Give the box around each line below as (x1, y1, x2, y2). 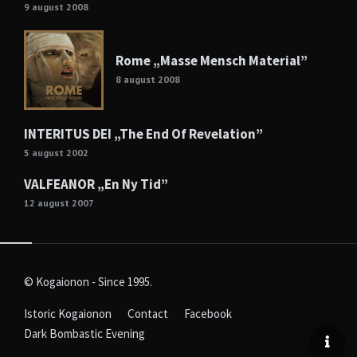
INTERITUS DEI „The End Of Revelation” (24, 125, 263, 143)
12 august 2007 (24, 197, 94, 210)
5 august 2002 (24, 147, 88, 159)
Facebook (184, 306, 232, 322)
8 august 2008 (116, 73, 180, 86)
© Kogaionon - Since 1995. (24, 274, 152, 290)
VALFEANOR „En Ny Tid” (24, 175, 168, 194)
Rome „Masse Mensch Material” (116, 52, 308, 70)
